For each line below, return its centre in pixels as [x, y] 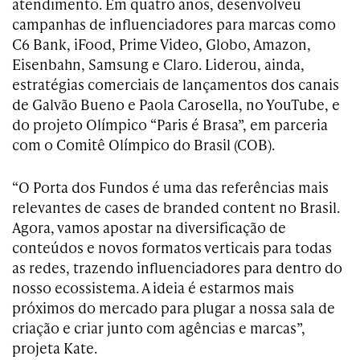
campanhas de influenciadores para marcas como [174, 23]
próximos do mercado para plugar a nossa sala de [174, 307]
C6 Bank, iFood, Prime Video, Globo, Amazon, [162, 43]
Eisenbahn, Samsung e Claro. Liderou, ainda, [158, 63]
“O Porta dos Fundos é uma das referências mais [170, 186]
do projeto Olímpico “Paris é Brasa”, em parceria [170, 124]
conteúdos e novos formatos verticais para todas [172, 247]
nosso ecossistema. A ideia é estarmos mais [153, 287]
